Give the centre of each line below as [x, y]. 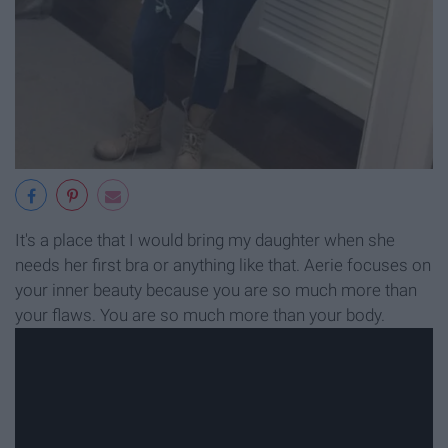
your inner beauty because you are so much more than [216, 290]
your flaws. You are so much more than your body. [200, 315]
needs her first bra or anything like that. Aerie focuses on [223, 265]
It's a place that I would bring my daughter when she [205, 240]
